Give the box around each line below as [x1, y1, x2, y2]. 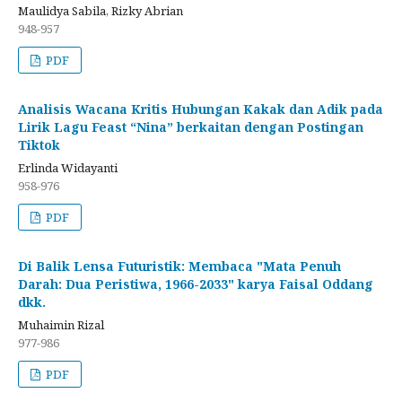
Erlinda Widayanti [18, 160, 118, 177]
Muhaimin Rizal [18, 317, 104, 334]
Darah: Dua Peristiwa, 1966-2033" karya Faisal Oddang [18, 275, 373, 293]
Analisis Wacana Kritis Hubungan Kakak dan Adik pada [18, 100, 383, 118]
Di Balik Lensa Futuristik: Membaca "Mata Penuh [18, 258, 341, 275]
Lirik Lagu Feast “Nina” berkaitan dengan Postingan [18, 118, 363, 136]
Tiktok [18, 136, 60, 154]
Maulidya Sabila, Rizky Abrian [18, 3, 183, 20]
